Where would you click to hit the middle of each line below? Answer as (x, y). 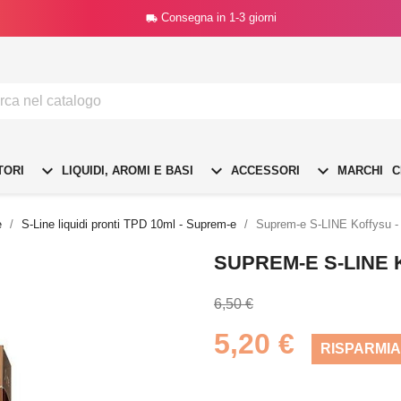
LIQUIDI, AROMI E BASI (126, 170)
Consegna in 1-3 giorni (218, 17)
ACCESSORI (264, 170)
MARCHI (358, 170)
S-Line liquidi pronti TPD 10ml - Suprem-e (129, 224)
